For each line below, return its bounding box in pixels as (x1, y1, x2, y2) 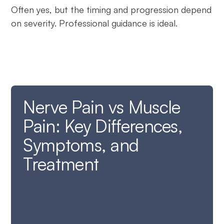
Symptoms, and (23, 133, 139, 155)
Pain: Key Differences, (23, 114, 182, 136)
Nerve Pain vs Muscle (23, 95, 180, 117)
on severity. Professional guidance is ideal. (11, 17, 178, 28)
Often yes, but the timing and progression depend (11, 3, 212, 15)
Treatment (23, 152, 99, 174)
